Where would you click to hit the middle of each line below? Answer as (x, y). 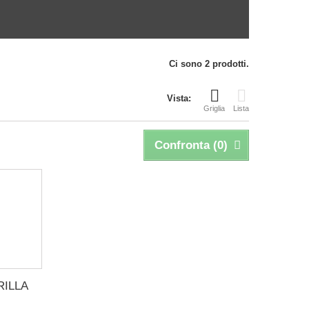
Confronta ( (186, 145)
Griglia (214, 108)
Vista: (179, 98)
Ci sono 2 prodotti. (209, 64)
